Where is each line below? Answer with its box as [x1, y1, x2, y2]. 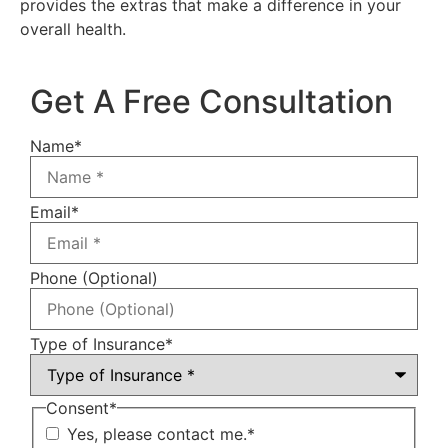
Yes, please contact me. [67, 423, 247, 444]
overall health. [20, 19, 126, 40]
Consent [46, 397, 109, 418]
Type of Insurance [30, 333, 165, 354]
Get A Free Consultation [30, 81, 393, 121]
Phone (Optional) [30, 267, 158, 288]
